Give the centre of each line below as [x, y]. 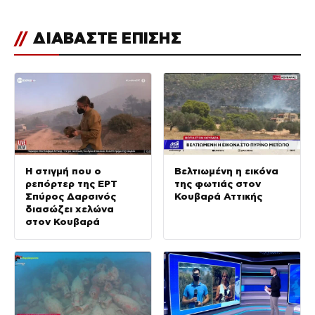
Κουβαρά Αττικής [218, 197]
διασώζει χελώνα [70, 209]
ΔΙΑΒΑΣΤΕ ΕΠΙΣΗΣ [105, 38]
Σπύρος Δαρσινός [71, 197]
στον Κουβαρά [63, 222]
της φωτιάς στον [218, 184]
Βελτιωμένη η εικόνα [226, 171]
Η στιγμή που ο [63, 171]
